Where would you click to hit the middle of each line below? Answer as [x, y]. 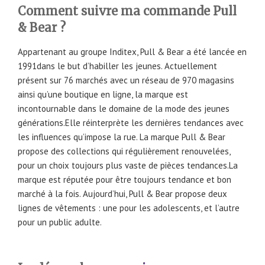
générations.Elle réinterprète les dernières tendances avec [131, 122]
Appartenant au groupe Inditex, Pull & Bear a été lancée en [132, 51]
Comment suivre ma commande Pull [127, 11]
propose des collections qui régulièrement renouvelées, [124, 151]
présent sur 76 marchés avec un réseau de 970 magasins [126, 80]
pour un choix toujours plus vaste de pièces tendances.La [128, 165]
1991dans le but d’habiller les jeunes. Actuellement [117, 66]
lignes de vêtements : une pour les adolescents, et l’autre [129, 208]
